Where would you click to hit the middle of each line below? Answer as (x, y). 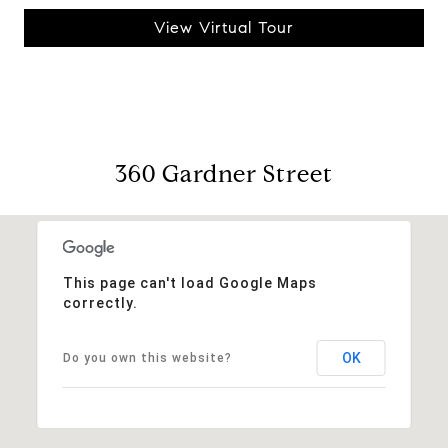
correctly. (100, 302)
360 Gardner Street (224, 173)
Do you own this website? (147, 357)
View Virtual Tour (224, 27)
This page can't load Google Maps (189, 282)
